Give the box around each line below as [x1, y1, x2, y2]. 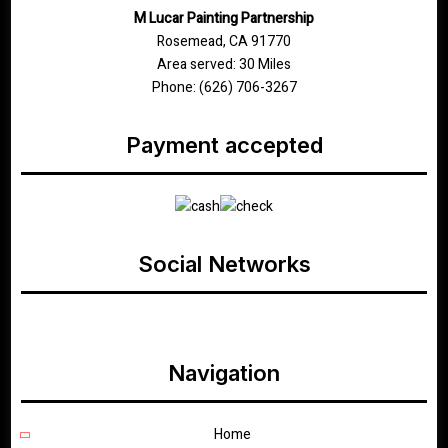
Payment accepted [125, 132, 323, 158]
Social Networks [137, 251, 311, 277]
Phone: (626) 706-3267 [151, 77, 297, 98]
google [202, 315, 246, 336]
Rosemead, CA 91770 [157, 31, 291, 52]
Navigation [168, 360, 280, 386]
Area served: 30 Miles [157, 54, 291, 75]
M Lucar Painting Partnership [134, 8, 314, 29]
